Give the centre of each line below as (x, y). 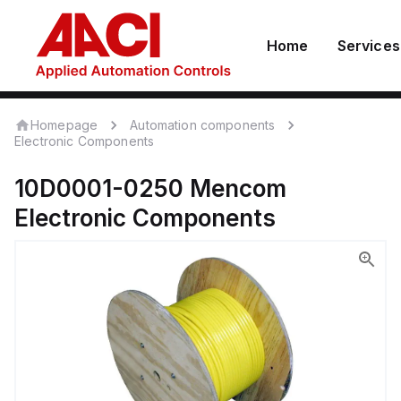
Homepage (64, 124)
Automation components (203, 125)
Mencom (238, 188)
